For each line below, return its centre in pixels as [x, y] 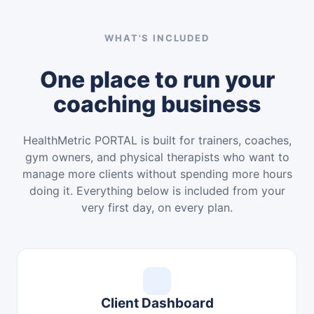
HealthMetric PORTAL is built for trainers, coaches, [157, 140]
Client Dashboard [157, 303]
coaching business [157, 104]
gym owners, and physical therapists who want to [157, 157]
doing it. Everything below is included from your [157, 191]
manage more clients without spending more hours [157, 174]
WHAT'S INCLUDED [157, 38]
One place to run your [157, 80]
